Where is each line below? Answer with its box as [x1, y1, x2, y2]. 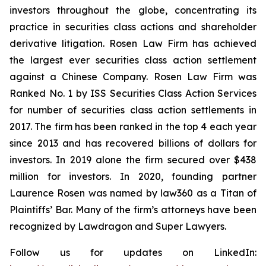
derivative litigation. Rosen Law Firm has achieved [9, 37, 256, 49]
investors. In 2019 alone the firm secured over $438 [9, 154, 256, 166]
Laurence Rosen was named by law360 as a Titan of [9, 187, 256, 199]
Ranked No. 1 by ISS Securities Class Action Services [9, 87, 256, 99]
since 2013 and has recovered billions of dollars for [9, 137, 256, 149]
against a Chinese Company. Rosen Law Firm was [9, 71, 256, 83]
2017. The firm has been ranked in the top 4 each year [9, 121, 256, 132]
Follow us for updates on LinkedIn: [9, 246, 256, 258]
